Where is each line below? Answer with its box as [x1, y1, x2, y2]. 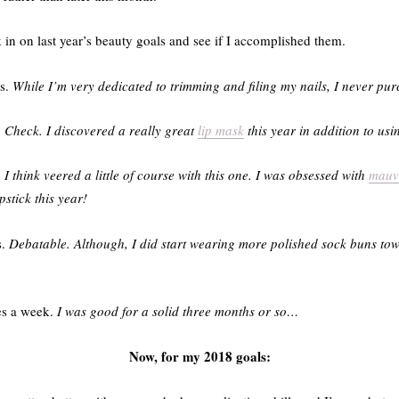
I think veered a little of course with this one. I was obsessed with [4, 166, 369, 184]
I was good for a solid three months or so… [57, 302, 298, 321]
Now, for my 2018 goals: [128, 346, 271, 366]
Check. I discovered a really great [4, 121, 198, 140]
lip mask [198, 121, 244, 140]
